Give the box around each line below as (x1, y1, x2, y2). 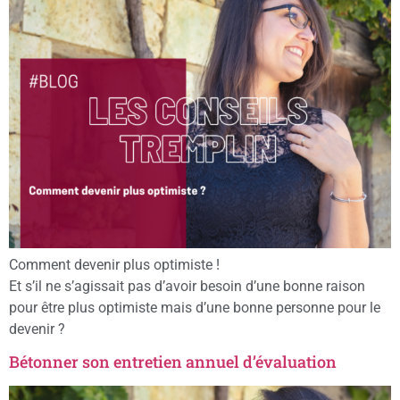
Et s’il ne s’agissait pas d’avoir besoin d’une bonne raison (9, 278, 365, 296)
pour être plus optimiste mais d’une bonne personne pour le (9, 299, 380, 317)
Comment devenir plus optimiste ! (9, 256, 220, 274)
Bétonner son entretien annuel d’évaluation (9, 351, 337, 373)
